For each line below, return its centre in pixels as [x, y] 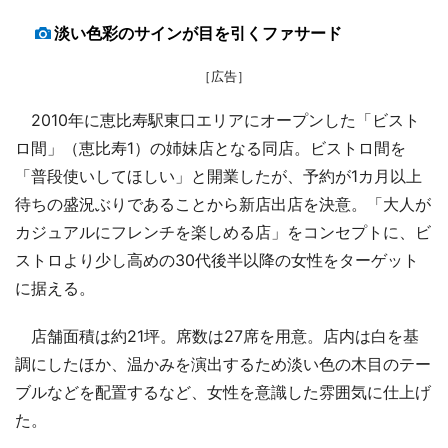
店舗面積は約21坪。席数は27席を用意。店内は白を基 [217, 335]
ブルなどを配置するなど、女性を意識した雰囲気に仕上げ [223, 391]
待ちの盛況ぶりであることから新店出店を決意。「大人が [223, 203]
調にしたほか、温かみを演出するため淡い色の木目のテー [223, 363]
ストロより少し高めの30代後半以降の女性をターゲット [217, 259]
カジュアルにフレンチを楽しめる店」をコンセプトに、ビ [223, 231]
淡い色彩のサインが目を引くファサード [198, 32]
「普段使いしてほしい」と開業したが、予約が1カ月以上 [218, 175]
